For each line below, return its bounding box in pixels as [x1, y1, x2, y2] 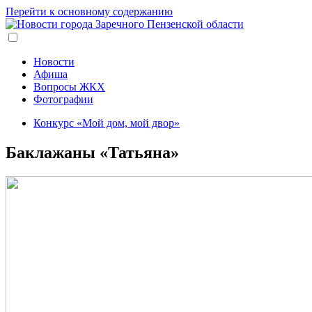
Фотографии [33, 93, 93, 105]
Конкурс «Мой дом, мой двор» [33, 117, 180, 129]
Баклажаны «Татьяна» [6, 143, 179, 162]
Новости [33, 56, 75, 68]
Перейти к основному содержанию [6, 6, 173, 17]
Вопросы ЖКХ [33, 81, 105, 93]
